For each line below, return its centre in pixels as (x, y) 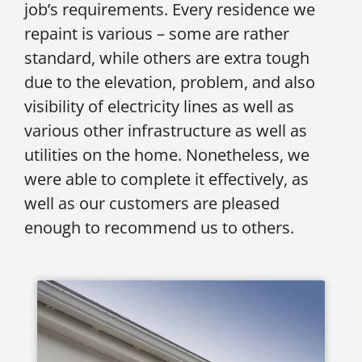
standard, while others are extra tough (167, 58)
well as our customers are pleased (152, 204)
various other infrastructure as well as (166, 131)
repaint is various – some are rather (157, 34)
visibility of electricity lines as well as (159, 107)
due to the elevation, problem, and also (170, 82)
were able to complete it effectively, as (166, 179)
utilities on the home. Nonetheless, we (167, 155)
